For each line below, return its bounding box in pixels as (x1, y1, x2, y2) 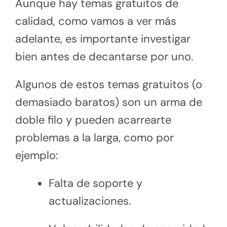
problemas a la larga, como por (15, 130, 174, 145)
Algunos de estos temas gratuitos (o (15, 77, 202, 92)
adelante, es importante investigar (15, 31, 191, 46)
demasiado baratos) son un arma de (15, 94, 202, 109)
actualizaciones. (48, 193, 131, 208)
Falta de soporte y (48, 175, 142, 191)
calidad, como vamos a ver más (15, 13, 176, 28)
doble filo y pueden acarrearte (15, 112, 171, 127)
